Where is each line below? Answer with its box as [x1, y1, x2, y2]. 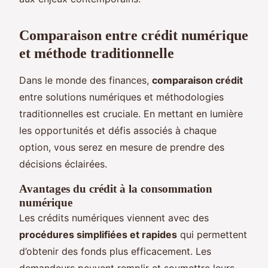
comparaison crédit [152, 74, 243, 86]
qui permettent [177, 228, 247, 240]
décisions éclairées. [19, 157, 107, 170]
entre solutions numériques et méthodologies [19, 90, 224, 103]
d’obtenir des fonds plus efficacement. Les [19, 245, 211, 257]
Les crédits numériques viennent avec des [19, 211, 209, 224]
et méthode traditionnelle [19, 45, 174, 61]
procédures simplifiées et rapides [19, 228, 177, 240]
